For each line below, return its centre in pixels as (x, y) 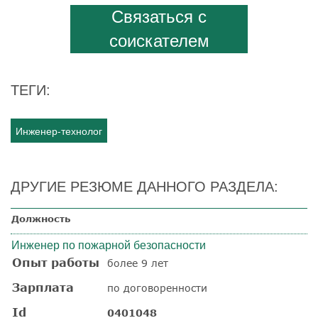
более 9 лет (138, 263)
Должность (41, 218)
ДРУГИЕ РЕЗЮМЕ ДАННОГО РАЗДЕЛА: (144, 186)
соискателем (159, 40)
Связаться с (159, 16)
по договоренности (157, 287)
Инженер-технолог (59, 130)
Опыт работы (56, 262)
